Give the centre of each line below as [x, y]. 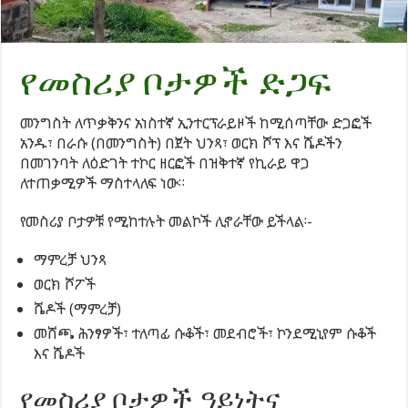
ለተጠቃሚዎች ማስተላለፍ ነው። [103, 183]
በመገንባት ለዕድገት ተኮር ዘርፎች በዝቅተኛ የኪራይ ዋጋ [165, 163]
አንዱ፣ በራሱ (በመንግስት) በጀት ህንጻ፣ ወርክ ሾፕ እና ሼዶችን [182, 143]
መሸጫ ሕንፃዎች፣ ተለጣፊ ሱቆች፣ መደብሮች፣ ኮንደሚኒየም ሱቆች [205, 333]
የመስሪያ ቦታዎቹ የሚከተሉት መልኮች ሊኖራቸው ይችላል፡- [167, 221]
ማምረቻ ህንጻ [71, 259]
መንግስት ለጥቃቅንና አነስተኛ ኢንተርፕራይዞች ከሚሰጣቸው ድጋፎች [196, 122]
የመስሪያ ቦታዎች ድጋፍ [176, 82]
